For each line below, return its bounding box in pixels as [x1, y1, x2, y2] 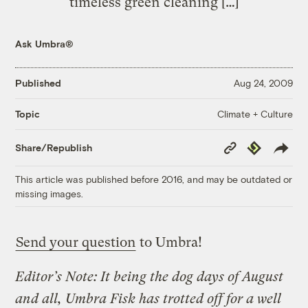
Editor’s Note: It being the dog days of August [15, 268, 284, 285]
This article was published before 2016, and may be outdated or [15, 173, 293, 185]
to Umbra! [136, 234, 203, 250]
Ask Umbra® [15, 37, 74, 49]
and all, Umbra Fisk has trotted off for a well [15, 290, 282, 307]
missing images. [15, 187, 84, 199]
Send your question [16, 234, 136, 250]
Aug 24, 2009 [233, 77, 293, 89]
